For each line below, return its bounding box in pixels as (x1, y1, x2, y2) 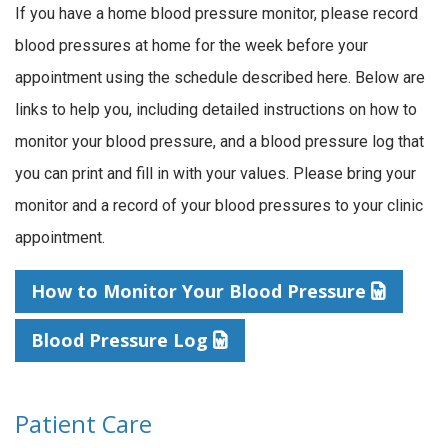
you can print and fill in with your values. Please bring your (15, 164, 416, 184)
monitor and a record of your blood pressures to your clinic (15, 196, 423, 216)
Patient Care (15, 407, 152, 440)
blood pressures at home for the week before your (15, 36, 368, 56)
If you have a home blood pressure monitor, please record (15, 4, 418, 24)
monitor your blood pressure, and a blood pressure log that (15, 132, 424, 152)
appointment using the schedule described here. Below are (15, 68, 425, 88)
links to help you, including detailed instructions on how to (15, 100, 417, 120)
